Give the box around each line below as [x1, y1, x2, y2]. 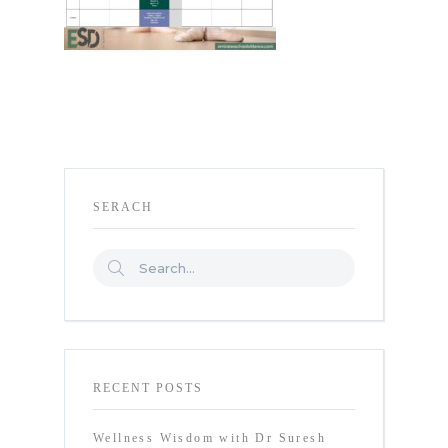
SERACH [93, 199, 153, 214]
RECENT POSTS [93, 380, 203, 395]
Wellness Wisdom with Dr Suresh [93, 430, 326, 445]
